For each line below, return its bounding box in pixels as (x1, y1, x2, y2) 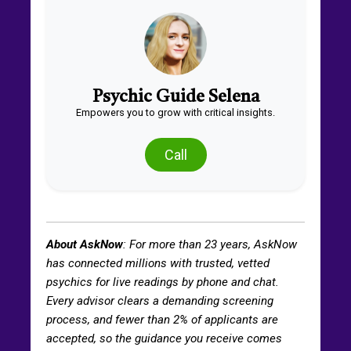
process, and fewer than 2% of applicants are (46, 312, 278, 327)
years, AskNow (217, 237, 297, 251)
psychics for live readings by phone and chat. (46, 274, 279, 289)
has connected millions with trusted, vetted (46, 255, 270, 270)
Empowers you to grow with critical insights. (76, 106, 275, 118)
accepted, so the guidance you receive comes (46, 331, 282, 346)
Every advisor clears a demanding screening (46, 293, 273, 308)
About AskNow (46, 237, 123, 251)
